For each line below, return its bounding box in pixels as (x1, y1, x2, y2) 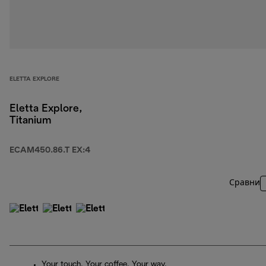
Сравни (229, 179, 260, 188)
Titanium (9, 116, 51, 126)
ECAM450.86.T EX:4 (9, 147, 90, 155)
